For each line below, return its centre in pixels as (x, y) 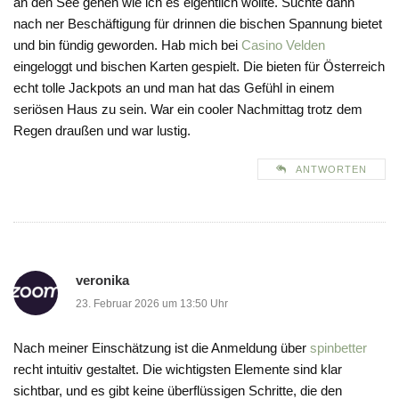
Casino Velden (283, 45)
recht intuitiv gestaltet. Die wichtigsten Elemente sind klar (178, 370)
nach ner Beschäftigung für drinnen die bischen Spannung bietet (198, 24)
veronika (102, 281)
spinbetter (338, 348)
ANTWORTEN (331, 170)
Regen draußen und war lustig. (102, 131)
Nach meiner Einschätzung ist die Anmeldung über (162, 348)
